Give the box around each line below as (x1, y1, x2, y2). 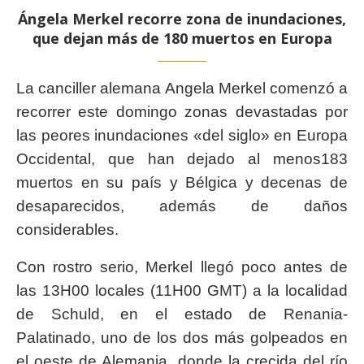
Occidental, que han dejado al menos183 (16, 149, 348, 167)
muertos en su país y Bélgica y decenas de (16, 173, 348, 191)
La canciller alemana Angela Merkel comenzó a (16, 79, 348, 97)
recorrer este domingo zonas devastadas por (16, 102, 348, 120)
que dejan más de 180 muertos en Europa (32, 28, 332, 48)
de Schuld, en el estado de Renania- (16, 305, 348, 323)
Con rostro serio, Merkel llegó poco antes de (16, 258, 348, 275)
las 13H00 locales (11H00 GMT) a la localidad (16, 281, 348, 299)
